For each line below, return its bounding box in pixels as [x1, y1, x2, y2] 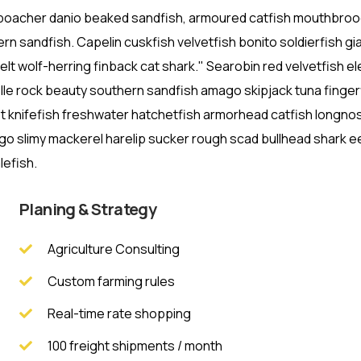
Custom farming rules [48, 272, 175, 291]
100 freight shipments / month [48, 337, 222, 355]
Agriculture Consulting [48, 240, 180, 259]
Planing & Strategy [19, 198, 157, 221]
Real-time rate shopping [48, 305, 191, 323]
